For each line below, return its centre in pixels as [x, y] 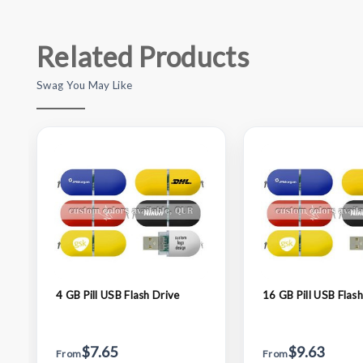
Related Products [143, 56]
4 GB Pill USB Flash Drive [118, 295]
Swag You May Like [85, 85]
